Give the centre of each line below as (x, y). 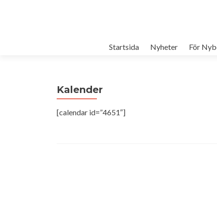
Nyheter (164, 47)
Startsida (124, 47)
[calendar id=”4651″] (91, 112)
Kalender (80, 90)
